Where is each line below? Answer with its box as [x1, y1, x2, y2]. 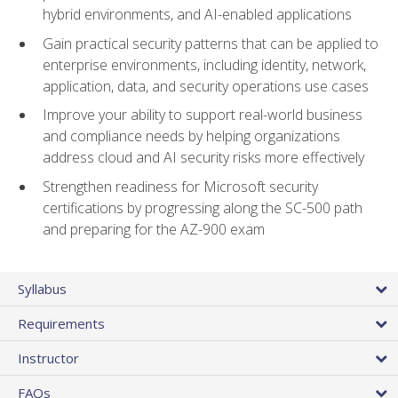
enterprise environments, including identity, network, [43, 54, 366, 75]
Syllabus [18, 279, 67, 298]
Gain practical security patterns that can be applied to [43, 33, 378, 53]
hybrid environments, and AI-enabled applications [43, 4, 352, 25]
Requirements [18, 314, 105, 332]
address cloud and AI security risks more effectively [43, 147, 364, 168]
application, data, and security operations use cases [43, 76, 369, 96]
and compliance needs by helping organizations [43, 126, 340, 147]
